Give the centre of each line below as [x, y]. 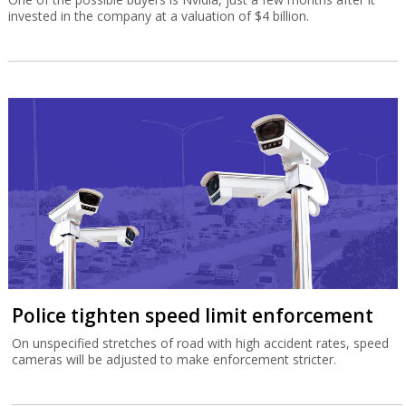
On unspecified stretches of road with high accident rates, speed [201, 343]
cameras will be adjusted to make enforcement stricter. [174, 359]
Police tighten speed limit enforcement [193, 315]
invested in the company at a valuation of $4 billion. [158, 15]
